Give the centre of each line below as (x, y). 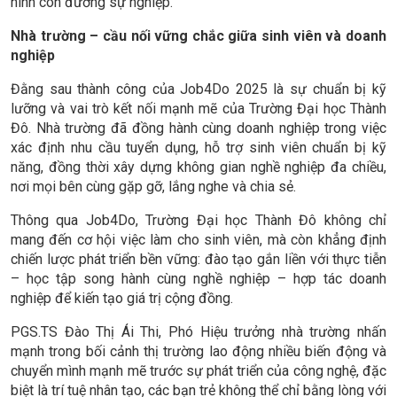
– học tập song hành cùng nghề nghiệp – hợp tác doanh (198, 279)
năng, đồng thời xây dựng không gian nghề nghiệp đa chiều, (198, 167)
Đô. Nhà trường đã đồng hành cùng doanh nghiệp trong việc (198, 128)
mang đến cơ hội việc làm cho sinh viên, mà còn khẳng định (198, 240)
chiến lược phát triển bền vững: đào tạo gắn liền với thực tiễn (198, 260)
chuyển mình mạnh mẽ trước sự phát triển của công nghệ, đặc (198, 371)
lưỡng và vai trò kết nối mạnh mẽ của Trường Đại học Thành (198, 109)
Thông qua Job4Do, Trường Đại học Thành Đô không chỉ (198, 221)
